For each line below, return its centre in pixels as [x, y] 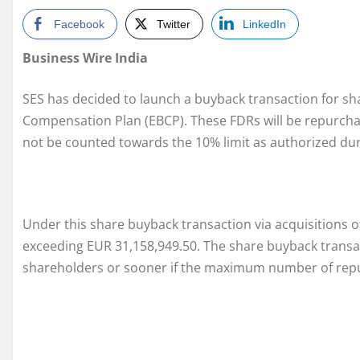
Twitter [174, 25]
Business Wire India [85, 58]
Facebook [79, 25]
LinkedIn [264, 25]
